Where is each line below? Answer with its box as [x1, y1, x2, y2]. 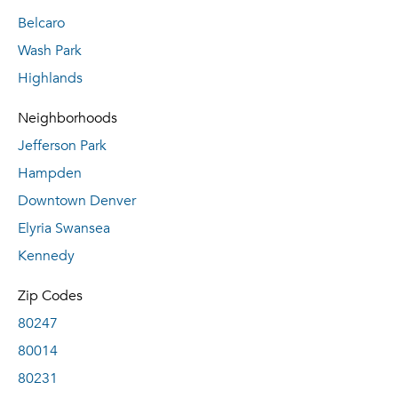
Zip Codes [18, 287, 83, 305]
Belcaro [18, 14, 65, 32]
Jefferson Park [18, 137, 107, 155]
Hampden [18, 164, 82, 182]
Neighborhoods [18, 109, 117, 127]
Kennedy [18, 247, 75, 265]
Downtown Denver [18, 192, 136, 210]
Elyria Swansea [18, 219, 110, 237]
